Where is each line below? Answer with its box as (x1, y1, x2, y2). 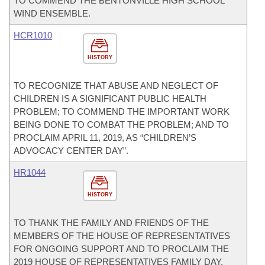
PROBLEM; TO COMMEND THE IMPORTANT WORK (14, 106, 230, 117)
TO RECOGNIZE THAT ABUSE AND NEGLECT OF (14, 80, 218, 91)
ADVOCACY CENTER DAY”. (14, 145, 128, 156)
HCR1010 (14, 30, 52, 40)
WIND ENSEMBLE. (14, 8, 91, 18)
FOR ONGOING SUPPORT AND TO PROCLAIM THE (14, 243, 229, 254)
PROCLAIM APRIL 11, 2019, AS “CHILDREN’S (14, 132, 196, 143)
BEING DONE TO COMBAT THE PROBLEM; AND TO (14, 119, 229, 130)
